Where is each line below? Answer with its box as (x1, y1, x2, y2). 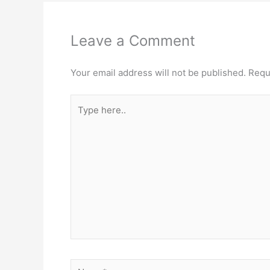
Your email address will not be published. (71, 67, 246, 78)
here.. (70, 112, 95, 124)
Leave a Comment (71, 32, 195, 49)
